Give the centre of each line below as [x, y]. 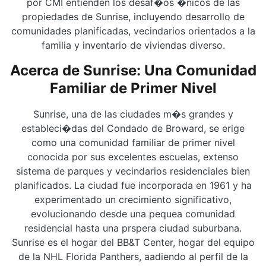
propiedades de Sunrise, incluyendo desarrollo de [133, 17]
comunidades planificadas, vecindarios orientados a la [133, 31]
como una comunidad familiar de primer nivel [133, 142]
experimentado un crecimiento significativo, [133, 199]
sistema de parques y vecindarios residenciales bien [133, 171]
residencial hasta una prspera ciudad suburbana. [133, 228]
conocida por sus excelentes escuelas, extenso [133, 157]
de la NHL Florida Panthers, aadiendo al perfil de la [133, 256]
